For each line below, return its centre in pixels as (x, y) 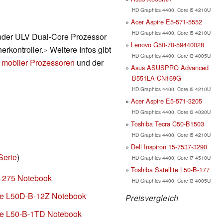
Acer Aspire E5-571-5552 (167, 21)
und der (89, 63)
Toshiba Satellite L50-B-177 (170, 169)
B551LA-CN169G (156, 78)
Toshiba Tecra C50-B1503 (167, 123)
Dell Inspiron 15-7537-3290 (169, 146)
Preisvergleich (152, 198)
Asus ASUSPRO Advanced (170, 67)
